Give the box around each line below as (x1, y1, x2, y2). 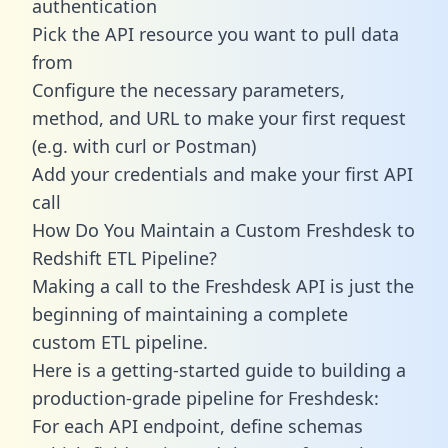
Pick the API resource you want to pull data (32, 21, 399, 46)
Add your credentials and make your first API (32, 161, 413, 186)
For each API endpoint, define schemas (32, 413, 363, 438)
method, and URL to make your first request (32, 105, 406, 130)
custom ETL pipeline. (32, 329, 208, 354)
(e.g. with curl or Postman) (32, 133, 256, 158)
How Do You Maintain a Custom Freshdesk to (32, 217, 415, 242)
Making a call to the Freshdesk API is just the (32, 273, 414, 298)
